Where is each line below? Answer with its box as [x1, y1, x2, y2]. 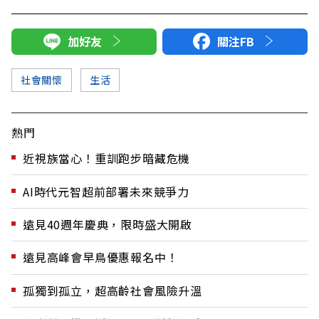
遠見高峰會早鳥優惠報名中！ [23, 249, 179, 266]
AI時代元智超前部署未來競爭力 [23, 182, 189, 200]
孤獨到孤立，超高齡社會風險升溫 [23, 281, 202, 299]
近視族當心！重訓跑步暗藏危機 [23, 150, 191, 167]
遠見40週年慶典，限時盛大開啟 [23, 215, 192, 233]
